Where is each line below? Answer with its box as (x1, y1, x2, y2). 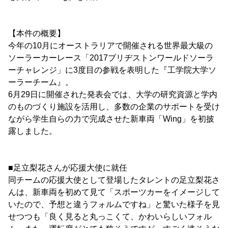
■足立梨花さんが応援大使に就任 (8, 163, 127, 173)
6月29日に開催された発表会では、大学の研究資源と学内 (8, 90, 217, 99)
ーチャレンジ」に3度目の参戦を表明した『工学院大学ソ (8, 66, 216, 75)
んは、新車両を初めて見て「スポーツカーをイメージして (8, 188, 220, 197)
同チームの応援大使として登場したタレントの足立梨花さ (8, 176, 220, 185)
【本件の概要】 (8, 29, 65, 38)
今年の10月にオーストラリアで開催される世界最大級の (8, 41, 213, 50)
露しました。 (8, 127, 57, 136)
